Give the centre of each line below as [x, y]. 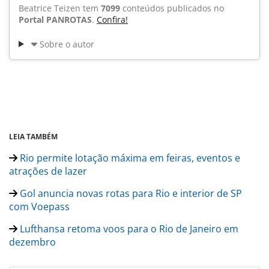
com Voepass [39, 206]
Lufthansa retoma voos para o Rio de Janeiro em [128, 228]
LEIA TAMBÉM [33, 136]
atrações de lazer [48, 171]
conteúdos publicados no [172, 8]
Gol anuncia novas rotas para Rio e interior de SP [130, 193]
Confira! [112, 19]
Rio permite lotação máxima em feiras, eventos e [129, 158]
